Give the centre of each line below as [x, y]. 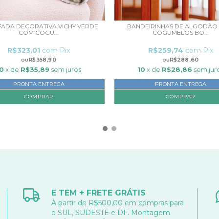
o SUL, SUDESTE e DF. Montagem [111, 212]
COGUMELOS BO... [180, 32]
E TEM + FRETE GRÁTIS [99, 193]
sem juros [66, 69]
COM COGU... [39, 32]
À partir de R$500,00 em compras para [118, 203]
